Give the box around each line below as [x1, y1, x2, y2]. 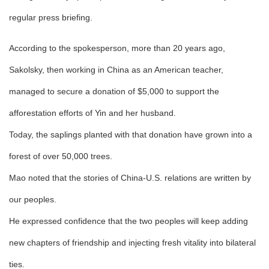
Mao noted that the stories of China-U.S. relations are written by [9, 173, 251, 183]
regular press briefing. [9, 13, 92, 22]
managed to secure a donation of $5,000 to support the [9, 86, 219, 96]
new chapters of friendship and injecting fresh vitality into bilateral [9, 238, 256, 247]
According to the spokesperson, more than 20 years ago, [9, 43, 225, 53]
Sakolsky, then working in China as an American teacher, [9, 65, 223, 74]
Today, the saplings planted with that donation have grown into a [9, 130, 252, 139]
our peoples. [9, 195, 56, 204]
